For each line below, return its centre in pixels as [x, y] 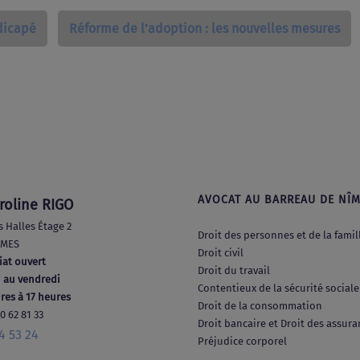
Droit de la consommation [260, 305]
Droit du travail [234, 270]
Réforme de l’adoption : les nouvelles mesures [205, 29]
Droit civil [221, 252]
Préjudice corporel [242, 341]
